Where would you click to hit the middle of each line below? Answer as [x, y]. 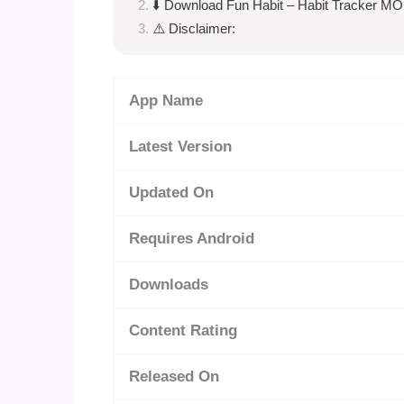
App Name [165, 101]
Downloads [168, 285]
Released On [174, 377]
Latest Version [180, 147]
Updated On [171, 193]
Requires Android [191, 239]
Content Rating [183, 331]
